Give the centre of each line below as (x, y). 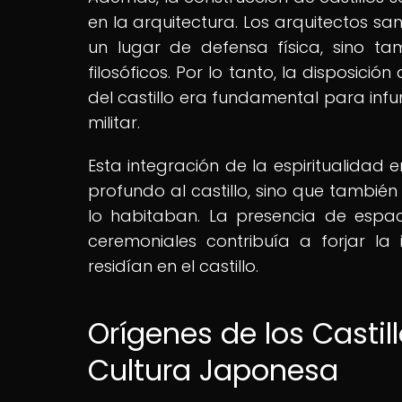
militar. (114, 122)
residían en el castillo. (173, 266)
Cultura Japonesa (213, 370)
